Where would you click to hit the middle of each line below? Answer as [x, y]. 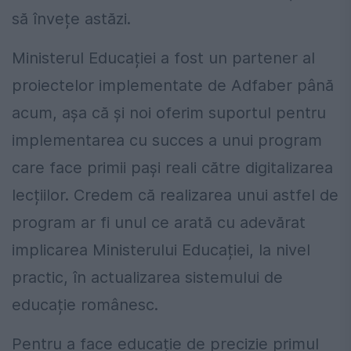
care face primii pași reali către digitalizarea [172, 167]
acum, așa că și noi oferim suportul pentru [169, 112]
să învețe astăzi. [71, 18]
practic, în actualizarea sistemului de [147, 277]
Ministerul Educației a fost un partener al [163, 58]
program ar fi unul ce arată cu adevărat [159, 222]
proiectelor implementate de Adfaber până [173, 85]
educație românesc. [85, 304]
